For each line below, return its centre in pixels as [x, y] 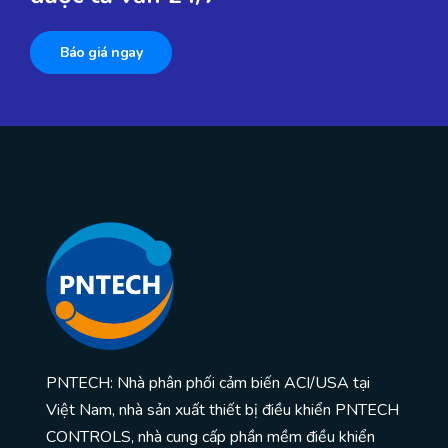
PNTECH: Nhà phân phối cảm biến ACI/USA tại [208, 383]
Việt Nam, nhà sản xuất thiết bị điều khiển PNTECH [222, 410]
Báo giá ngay [101, 53]
